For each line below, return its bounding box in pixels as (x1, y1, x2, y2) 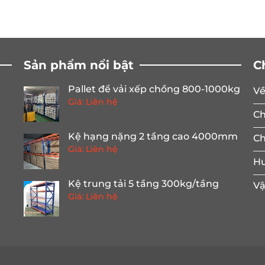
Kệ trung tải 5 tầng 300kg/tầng (68, 178, 219, 190)
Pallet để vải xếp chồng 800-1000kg (68, 83, 241, 95)
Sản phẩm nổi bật (24, 58, 134, 73)
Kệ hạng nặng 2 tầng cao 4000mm (68, 131, 238, 143)
